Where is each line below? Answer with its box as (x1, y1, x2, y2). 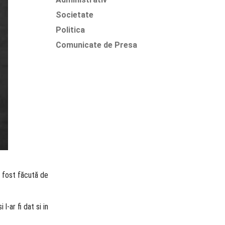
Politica (56, 25, 85, 35)
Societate (56, 10, 93, 20)
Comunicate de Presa (56, 40, 137, 50)
